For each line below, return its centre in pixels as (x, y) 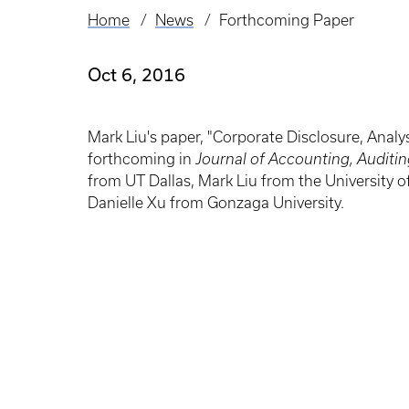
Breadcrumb (138, 34)
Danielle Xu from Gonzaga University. (216, 203)
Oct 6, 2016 (136, 74)
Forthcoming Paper (286, 20)
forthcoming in (142, 159)
